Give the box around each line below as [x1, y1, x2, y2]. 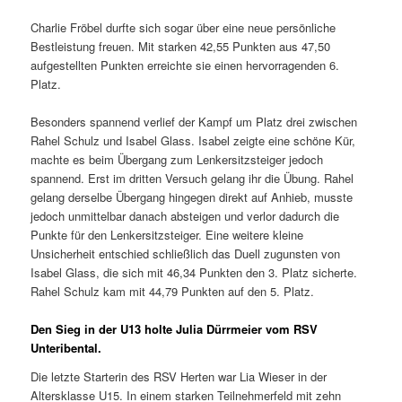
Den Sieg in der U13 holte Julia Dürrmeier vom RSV [31, 320, 319, 338]
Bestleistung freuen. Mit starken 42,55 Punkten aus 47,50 [31, 38, 331, 56]
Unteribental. [31, 339, 102, 357]
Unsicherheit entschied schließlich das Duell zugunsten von [31, 245, 341, 263]
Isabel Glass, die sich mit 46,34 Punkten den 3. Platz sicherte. [31, 264, 358, 282]
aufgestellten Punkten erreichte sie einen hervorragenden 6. [31, 57, 340, 74]
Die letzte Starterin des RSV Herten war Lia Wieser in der [31, 367, 328, 385]
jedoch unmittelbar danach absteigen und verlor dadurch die [31, 207, 340, 225]
